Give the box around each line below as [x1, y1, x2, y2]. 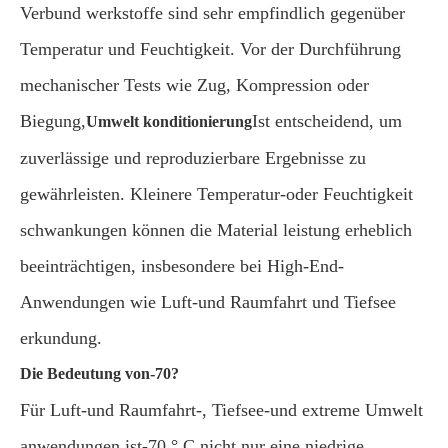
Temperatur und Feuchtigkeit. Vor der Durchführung [20, 39, 401, 59]
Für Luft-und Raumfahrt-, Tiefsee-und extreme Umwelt [20, 400, 423, 420]
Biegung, [20, 111, 86, 131]
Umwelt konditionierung [86, 113, 252, 130]
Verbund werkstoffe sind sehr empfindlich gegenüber [20, 3, 405, 23]
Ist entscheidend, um [252, 111, 402, 131]
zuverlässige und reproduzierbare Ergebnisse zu [20, 148, 366, 168]
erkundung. [20, 328, 102, 348]
